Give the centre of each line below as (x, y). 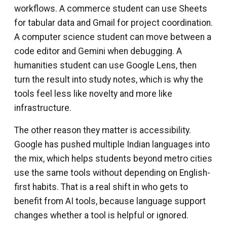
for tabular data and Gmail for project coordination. (113, 23)
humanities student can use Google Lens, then (105, 66)
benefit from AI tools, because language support (110, 201)
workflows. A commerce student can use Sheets (111, 9)
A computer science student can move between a (113, 37)
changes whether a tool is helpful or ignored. (101, 216)
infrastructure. (43, 108)
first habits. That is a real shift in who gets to (101, 187)
